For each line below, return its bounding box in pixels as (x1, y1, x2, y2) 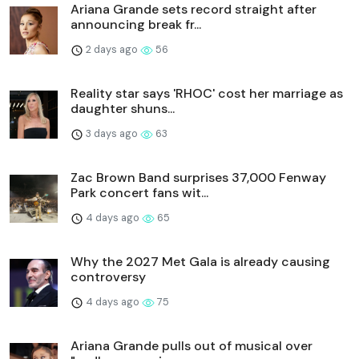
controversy (71, 268, 146, 285)
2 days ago (83, 42, 140, 56)
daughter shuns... (71, 99, 175, 117)
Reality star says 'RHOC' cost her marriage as (71, 84, 343, 102)
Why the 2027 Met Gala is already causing (71, 252, 330, 270)
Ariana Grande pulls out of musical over (71, 337, 313, 354)
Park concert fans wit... (71, 184, 208, 201)
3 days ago (83, 126, 140, 140)
